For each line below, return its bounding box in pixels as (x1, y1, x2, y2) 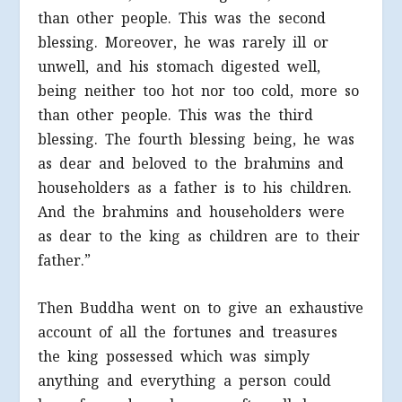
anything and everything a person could (38, 371, 332, 390)
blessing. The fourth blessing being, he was (38, 130, 355, 150)
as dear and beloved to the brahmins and (38, 154, 345, 174)
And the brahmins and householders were (38, 203, 345, 223)
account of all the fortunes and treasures (38, 322, 338, 342)
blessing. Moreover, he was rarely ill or (38, 33, 329, 53)
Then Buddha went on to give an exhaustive (38, 298, 364, 318)
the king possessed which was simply (38, 346, 310, 366)
